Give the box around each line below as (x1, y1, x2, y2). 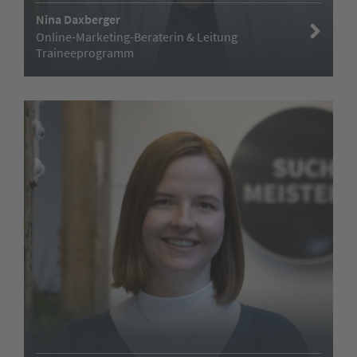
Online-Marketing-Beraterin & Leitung (36, 28, 237, 45)
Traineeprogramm (36, 44, 134, 61)
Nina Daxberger (36, 10, 120, 27)
